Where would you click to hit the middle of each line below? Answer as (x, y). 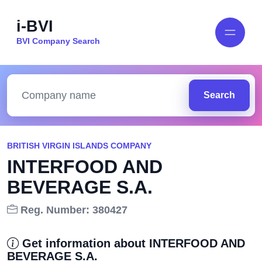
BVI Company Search (58, 41)
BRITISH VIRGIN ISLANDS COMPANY (79, 146)
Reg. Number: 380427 (73, 210)
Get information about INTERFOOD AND (132, 243)
